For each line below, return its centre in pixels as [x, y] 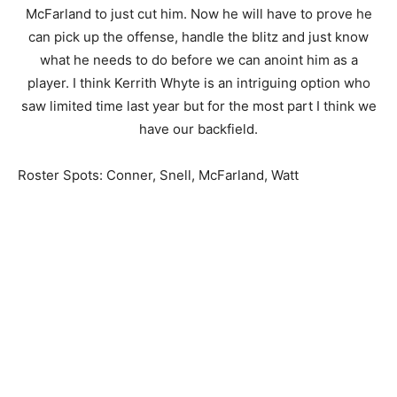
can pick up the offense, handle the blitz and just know [198, 37]
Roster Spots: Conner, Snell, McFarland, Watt [158, 175]
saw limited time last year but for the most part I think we [198, 106]
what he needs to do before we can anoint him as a [198, 60]
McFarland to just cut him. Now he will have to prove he [198, 14]
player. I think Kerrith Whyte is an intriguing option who [198, 83]
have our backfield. [198, 129]
